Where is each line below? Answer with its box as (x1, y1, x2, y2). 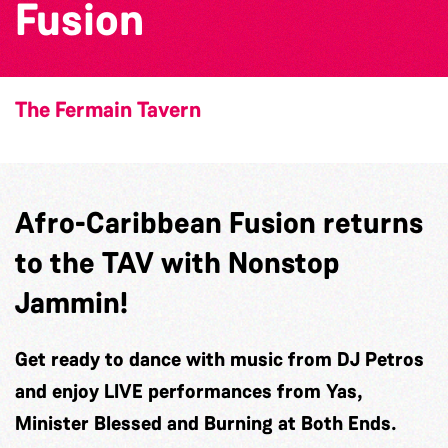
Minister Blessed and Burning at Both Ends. (15, 409, 397, 436)
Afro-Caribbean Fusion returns (15, 203, 423, 242)
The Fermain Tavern (15, 95, 201, 124)
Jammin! (15, 283, 128, 322)
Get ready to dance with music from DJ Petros (15, 345, 424, 372)
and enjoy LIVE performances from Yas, (15, 377, 363, 404)
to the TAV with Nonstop (15, 243, 339, 282)
